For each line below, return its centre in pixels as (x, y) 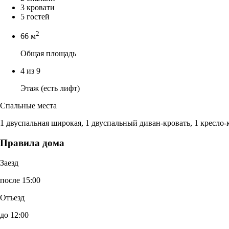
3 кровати (38, 7)
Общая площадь (48, 54)
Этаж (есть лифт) (50, 88)
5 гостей (35, 16)
